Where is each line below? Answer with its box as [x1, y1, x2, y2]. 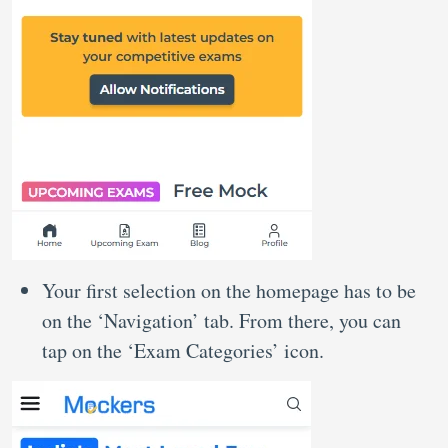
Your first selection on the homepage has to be [42, 277, 416, 304]
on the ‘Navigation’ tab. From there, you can [42, 307, 401, 334]
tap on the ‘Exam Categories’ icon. [42, 337, 331, 364]
